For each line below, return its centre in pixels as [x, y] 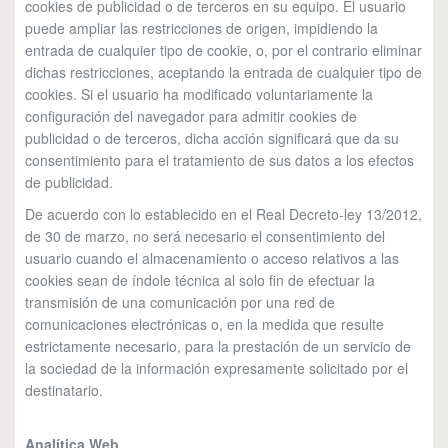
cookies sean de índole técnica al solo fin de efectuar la [200, 280]
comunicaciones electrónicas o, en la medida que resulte [204, 324]
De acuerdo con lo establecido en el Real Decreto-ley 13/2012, [223, 214]
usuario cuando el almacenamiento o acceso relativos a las [212, 258]
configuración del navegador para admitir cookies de [191, 116]
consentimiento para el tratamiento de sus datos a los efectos [219, 160]
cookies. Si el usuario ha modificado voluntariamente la [199, 94]
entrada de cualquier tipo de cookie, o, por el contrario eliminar [223, 50]
